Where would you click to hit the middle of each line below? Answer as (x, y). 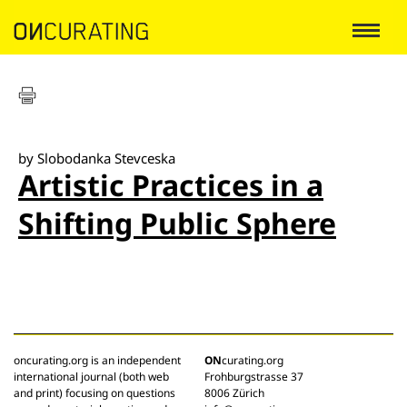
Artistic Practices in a (171, 185)
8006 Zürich (234, 393)
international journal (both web (91, 377)
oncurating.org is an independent (97, 360)
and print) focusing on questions (94, 393)
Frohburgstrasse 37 (254, 377)
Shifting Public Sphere (177, 223)
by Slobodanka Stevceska (97, 158)
